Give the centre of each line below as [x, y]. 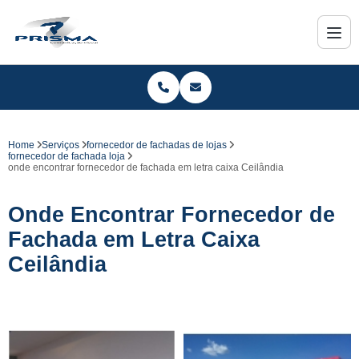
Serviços [61, 145]
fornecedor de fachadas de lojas [157, 145]
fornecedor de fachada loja [67, 156]
